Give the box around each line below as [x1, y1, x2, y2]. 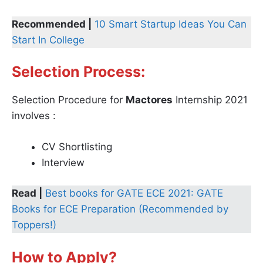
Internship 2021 [173, 94, 248, 106]
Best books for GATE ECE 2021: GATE [45, 187, 223, 200]
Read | [12, 187, 42, 200]
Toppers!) [12, 219, 56, 231]
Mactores [126, 94, 173, 106]
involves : [12, 110, 56, 122]
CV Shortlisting [42, 140, 112, 153]
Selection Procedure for [12, 94, 126, 106]
